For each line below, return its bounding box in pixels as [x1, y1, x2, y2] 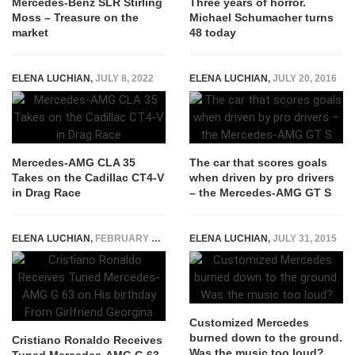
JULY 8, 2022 [95, 73, 154, 85]
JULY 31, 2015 [273, 233, 337, 245]
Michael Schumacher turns [189, 11, 334, 25]
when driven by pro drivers [189, 171, 334, 185]
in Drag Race [12, 186, 81, 200]
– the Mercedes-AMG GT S [189, 186, 331, 200]
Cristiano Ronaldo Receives [12, 334, 162, 347]
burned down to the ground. [189, 331, 342, 345]
